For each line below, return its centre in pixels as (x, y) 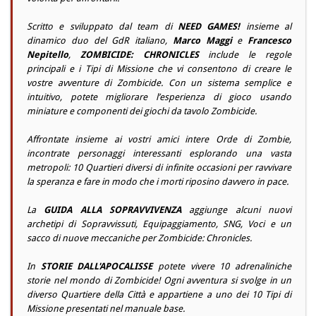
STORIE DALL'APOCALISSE (97, 267)
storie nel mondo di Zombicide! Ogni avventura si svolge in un (159, 281)
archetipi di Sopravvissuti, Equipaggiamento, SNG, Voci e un (159, 224)
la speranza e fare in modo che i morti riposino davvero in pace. (158, 182)
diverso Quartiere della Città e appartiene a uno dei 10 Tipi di (159, 295)
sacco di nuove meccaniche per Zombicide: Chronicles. (139, 238)
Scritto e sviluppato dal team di (102, 27)
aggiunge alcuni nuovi (237, 210)
